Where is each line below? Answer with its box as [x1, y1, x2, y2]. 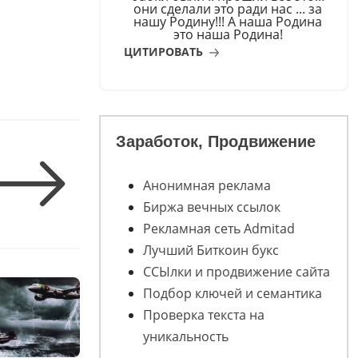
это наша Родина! [173, 25, 283, 43]
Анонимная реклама [142, 177, 271, 195]
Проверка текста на [142, 306, 265, 324]
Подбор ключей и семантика [142, 284, 322, 303]
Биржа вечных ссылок [142, 198, 280, 217]
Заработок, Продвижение [115, 133, 316, 151]
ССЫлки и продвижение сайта [142, 263, 330, 281]
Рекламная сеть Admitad [142, 220, 295, 238]
